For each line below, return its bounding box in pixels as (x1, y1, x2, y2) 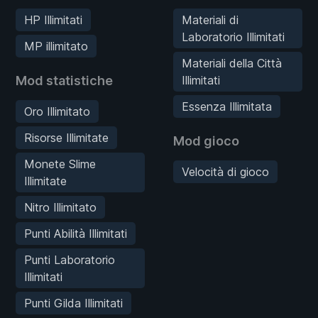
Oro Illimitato (24, 104, 90, 119)
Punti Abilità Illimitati (24, 226, 127, 241)
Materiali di (182, 12, 238, 27)
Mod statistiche (16, 72, 113, 88)
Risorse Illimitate (24, 130, 109, 145)
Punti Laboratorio (24, 252, 115, 267)
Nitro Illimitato (24, 199, 97, 214)
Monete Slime (24, 156, 96, 171)
